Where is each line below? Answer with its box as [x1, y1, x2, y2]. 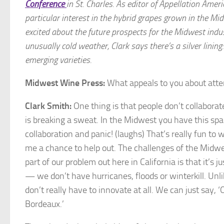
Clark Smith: [25, 100, 71, 111]
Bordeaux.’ [25, 198, 64, 209]
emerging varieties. [25, 54, 91, 65]
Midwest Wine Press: [25, 77, 107, 88]
